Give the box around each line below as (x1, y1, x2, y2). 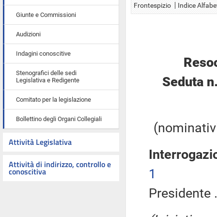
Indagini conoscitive (16, 50, 71, 57)
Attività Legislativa (9, 136, 72, 148)
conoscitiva (9, 166, 46, 177)
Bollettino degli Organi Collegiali (16, 115, 102, 123)
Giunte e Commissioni (16, 11, 76, 18)
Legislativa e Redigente (16, 77, 79, 84)
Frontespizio (134, 1, 171, 9)
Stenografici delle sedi (16, 69, 77, 77)
